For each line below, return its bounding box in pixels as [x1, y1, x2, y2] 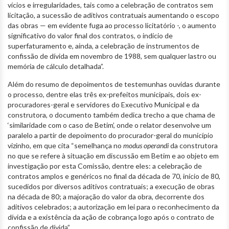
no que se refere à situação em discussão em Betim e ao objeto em [8, 151, 219, 160]
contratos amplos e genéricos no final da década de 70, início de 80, [8, 171, 220, 180]
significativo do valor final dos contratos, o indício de [8, 31, 173, 40]
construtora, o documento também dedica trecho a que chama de [8, 110, 215, 119]
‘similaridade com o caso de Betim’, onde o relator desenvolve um [8, 120, 211, 129]
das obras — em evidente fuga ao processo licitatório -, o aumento [8, 20, 216, 30]
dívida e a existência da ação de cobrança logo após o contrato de [8, 212, 214, 221]
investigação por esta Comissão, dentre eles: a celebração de [8, 161, 202, 170]
